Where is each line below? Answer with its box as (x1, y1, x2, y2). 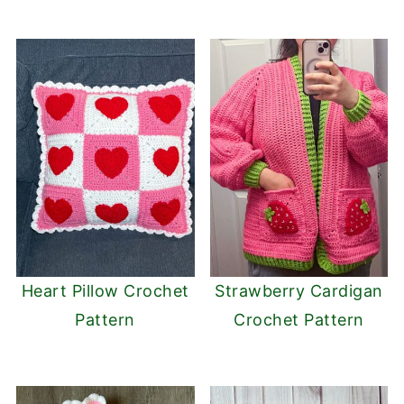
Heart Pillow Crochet (21, 280, 189, 300)
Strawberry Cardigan (215, 280, 383, 300)
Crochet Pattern (234, 309, 364, 329)
